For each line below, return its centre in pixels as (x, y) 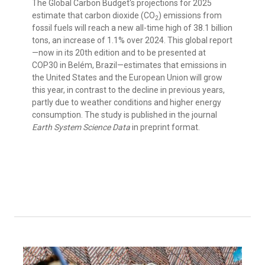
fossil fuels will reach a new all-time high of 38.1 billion (132, 28)
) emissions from (190, 16)
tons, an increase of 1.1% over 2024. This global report (132, 41)
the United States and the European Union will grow (127, 78)
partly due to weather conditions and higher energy (127, 103)
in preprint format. (166, 127)
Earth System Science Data (82, 127)
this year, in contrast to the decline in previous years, (128, 90)
